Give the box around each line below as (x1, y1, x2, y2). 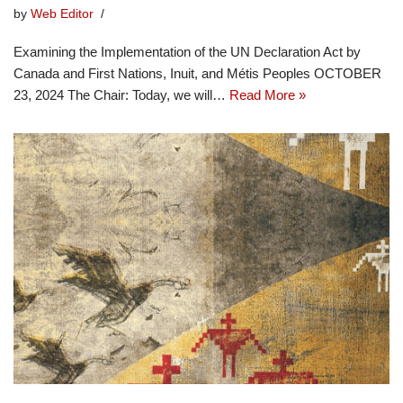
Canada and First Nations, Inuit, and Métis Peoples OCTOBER (13, 66, 381, 82)
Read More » (229, 87, 306, 103)
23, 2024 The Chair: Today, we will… (13, 87, 229, 103)
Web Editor (31, 7, 94, 22)
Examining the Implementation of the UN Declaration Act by (13, 44, 361, 60)
